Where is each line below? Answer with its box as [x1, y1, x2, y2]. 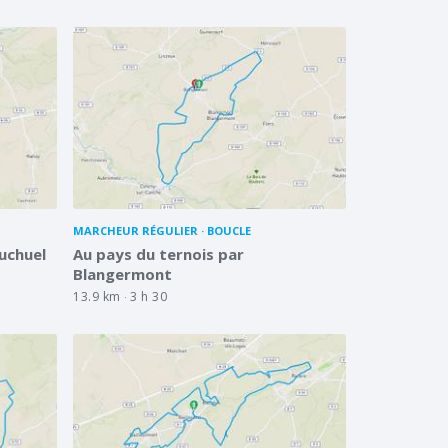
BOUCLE [207, 222, 251, 238]
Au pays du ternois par [73, 243, 244, 264]
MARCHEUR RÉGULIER [73, 222, 198, 238]
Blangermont [73, 263, 172, 284]
